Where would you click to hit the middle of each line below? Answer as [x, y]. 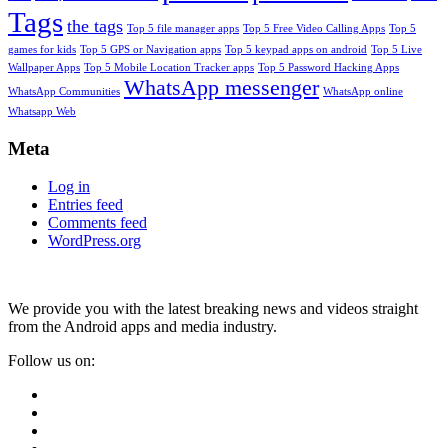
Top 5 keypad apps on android [296, 50]
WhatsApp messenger [221, 88]
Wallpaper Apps [44, 68]
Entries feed [85, 205]
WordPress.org [94, 241]
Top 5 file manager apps [183, 29]
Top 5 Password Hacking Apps [328, 68]
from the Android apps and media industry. [142, 327]
